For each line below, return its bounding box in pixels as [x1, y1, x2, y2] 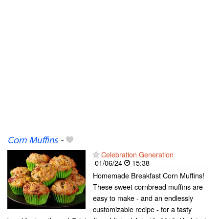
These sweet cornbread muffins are [93, 181, 203, 192]
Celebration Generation [101, 149, 174, 159]
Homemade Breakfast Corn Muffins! [93, 170, 204, 180]
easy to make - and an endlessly [93, 193, 193, 203]
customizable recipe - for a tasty [93, 204, 192, 214]
